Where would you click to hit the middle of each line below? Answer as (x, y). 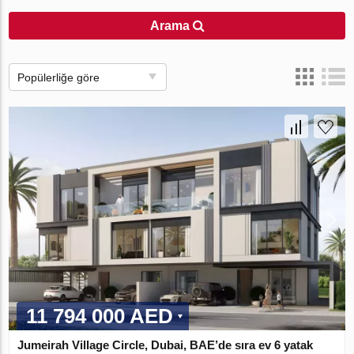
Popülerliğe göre (59, 77)
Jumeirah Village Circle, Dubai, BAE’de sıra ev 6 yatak (166, 345)
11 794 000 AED (100, 316)
